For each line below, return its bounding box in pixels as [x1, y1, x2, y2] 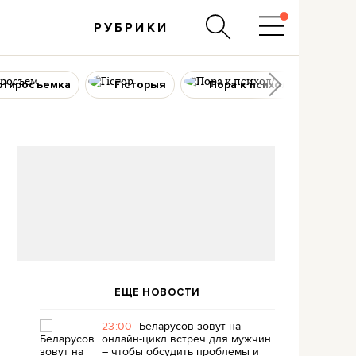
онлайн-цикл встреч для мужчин [102, 331, 271, 346]
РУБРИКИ [93, 19, 168, 36]
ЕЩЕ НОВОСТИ [114, 286, 200, 299]
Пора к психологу [209, 77, 308, 91]
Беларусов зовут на [138, 318, 241, 334]
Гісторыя [114, 77, 166, 91]
